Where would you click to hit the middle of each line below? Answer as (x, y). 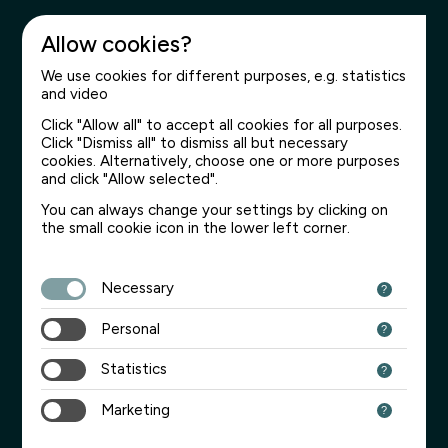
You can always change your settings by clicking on (215, 209)
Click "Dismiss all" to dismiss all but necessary (195, 142)
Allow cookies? (117, 44)
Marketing (136, 409)
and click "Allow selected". (130, 178)
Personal (131, 328)
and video (75, 94)
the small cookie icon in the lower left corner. (196, 227)
